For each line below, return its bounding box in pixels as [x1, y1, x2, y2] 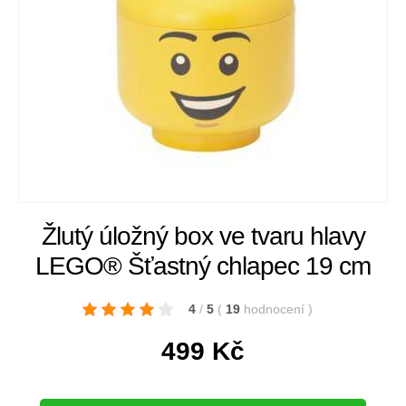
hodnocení [244, 302, 308, 316]
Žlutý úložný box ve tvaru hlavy [41, 222, 365, 250]
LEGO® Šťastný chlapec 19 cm [35, 252, 371, 280]
